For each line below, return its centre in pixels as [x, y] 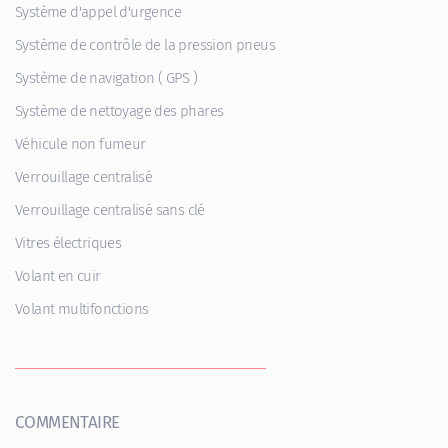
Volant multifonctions [82, 308]
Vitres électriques [68, 242]
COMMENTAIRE [67, 422]
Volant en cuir [58, 275]
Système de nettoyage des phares [119, 110]
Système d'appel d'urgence [98, 11]
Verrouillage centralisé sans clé [110, 209]
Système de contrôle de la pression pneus [145, 44]
